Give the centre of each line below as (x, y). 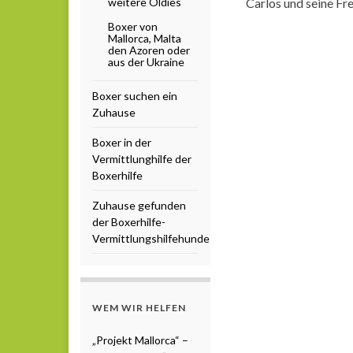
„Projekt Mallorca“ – (140, 340)
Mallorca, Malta (145, 38)
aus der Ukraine (146, 61)
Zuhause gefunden (139, 205)
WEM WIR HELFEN (139, 307)
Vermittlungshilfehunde (151, 238)
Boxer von (133, 26)
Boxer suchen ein (135, 95)
